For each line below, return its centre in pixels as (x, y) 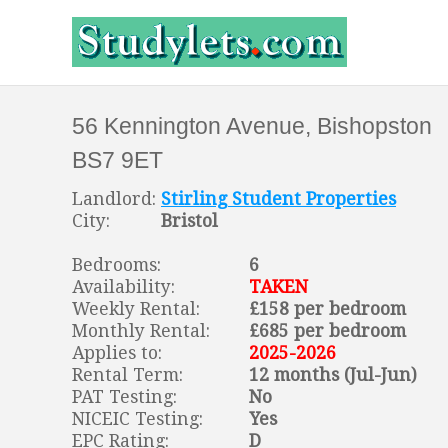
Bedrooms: (116, 264)
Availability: (123, 286)
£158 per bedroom (327, 308)
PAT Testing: (124, 396)
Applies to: (117, 352)
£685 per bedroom (327, 330)
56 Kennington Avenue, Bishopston (252, 126)
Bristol (189, 220)
